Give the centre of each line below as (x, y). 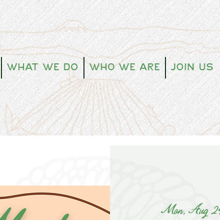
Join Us (192, 67)
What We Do (43, 67)
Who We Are (125, 67)
